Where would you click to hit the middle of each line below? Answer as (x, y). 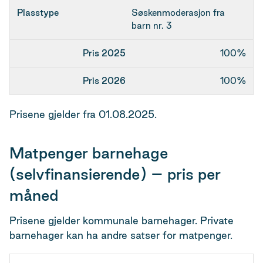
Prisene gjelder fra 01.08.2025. (85, 114)
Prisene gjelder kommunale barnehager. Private (122, 220)
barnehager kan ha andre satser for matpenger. (121, 235)
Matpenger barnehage (89, 153)
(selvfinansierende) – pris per (115, 174)
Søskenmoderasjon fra (178, 13)
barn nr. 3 (151, 26)
